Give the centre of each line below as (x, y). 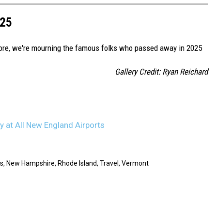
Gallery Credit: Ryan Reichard (161, 72)
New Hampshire (31, 163)
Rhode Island (77, 163)
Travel (109, 163)
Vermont (135, 163)
